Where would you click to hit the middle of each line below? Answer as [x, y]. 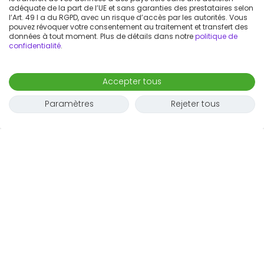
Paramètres [69, 104]
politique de [216, 36]
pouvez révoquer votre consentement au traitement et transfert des [128, 27]
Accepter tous [132, 82]
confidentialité [35, 46]
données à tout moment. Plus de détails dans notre [102, 36]
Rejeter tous [195, 104]
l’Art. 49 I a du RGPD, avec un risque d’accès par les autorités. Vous [128, 17]
